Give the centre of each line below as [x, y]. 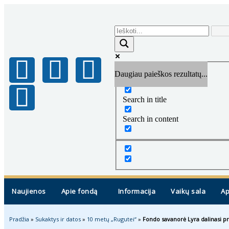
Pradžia [19, 219]
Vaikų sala [188, 191]
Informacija [136, 191]
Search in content [151, 119]
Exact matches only [154, 80]
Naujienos [29, 191]
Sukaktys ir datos [58, 219]
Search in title [145, 99]
